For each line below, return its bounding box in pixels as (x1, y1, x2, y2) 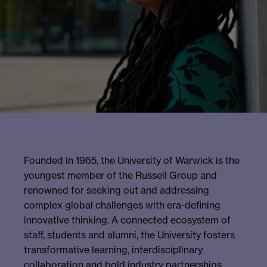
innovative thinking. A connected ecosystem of (24, 213, 231, 226)
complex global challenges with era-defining (24, 198, 221, 211)
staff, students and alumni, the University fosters (24, 228, 235, 241)
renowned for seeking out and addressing (24, 184, 209, 196)
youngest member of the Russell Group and (24, 169, 217, 181)
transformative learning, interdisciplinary (24, 243, 203, 256)
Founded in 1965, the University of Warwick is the (24, 154, 240, 166)
